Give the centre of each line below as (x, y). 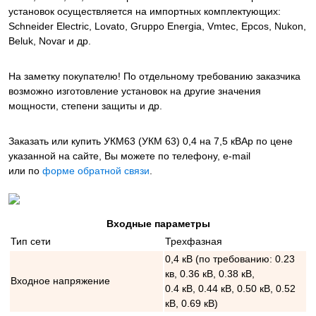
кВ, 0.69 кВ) (192, 304)
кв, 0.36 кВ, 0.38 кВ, (210, 274)
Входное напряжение (60, 281)
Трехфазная (194, 242)
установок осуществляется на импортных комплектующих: (145, 12)
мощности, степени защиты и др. (85, 106)
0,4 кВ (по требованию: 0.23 (230, 259)
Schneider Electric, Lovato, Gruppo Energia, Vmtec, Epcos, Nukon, (157, 26)
